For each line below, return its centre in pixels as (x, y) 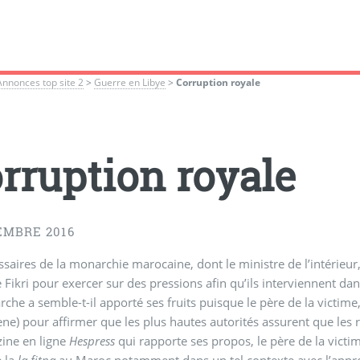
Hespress (92, 340)
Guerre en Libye (130, 82)
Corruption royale (219, 82)
